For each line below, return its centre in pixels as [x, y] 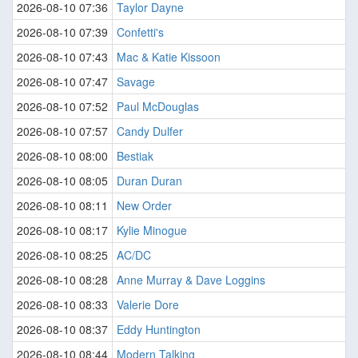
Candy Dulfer [150, 131]
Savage [136, 82]
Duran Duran [149, 181]
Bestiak [135, 156]
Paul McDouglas [158, 107]
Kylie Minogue [152, 231]
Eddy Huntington [159, 330]
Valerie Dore [148, 305]
